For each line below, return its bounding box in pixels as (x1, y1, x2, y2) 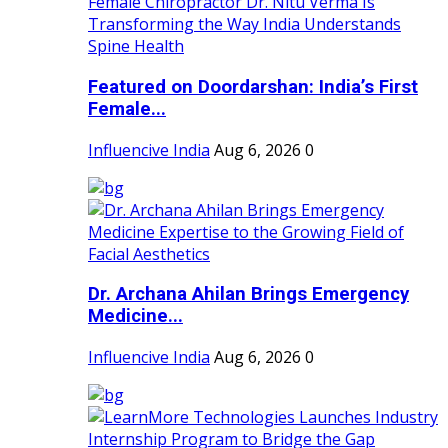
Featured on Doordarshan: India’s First (88, 76, 418, 99)
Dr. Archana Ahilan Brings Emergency (88, 283, 409, 306)
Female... (88, 98, 166, 121)
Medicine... (88, 305, 183, 328)
